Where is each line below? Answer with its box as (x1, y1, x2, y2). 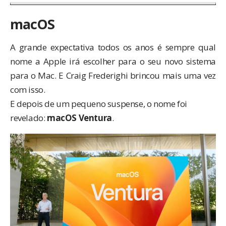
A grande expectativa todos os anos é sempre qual (10, 41, 216, 53)
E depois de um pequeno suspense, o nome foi (10, 98, 187, 110)
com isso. (10, 84, 45, 96)
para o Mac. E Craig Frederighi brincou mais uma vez (10, 70, 216, 82)
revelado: (10, 112, 47, 124)
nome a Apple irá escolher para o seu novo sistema (10, 55, 216, 68)
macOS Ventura (47, 112, 112, 124)
